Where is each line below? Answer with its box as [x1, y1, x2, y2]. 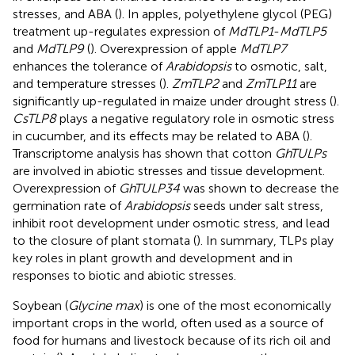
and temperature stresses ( [13, 75, 162, 91]
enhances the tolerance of [13, 58, 166, 74]
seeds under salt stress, [190, 197, 323, 213]
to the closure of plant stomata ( [13, 232, 197, 248]
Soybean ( [13, 297, 68, 313]
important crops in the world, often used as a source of [13, 315, 323, 330]
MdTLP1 [228, 23, 273, 39]
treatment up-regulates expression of [13, 23, 228, 39]
